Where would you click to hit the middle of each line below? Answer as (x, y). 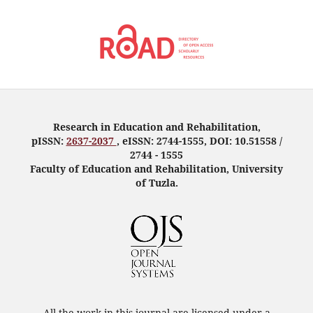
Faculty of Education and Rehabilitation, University (156, 168)
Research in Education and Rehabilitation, (156, 126)
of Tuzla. (156, 182)
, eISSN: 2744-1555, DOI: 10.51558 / (199, 140)
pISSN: (49, 140)
